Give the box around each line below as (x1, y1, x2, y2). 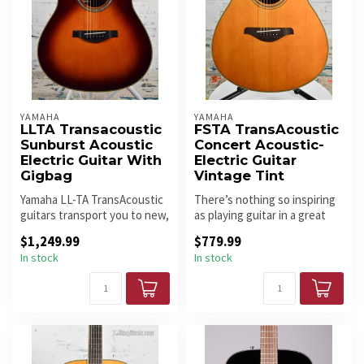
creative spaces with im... (20, 223, 146, 239)
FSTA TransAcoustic (194, 121, 339, 138)
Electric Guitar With (20, 152, 162, 169)
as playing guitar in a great (194, 207, 326, 223)
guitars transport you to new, (20, 207, 169, 223)
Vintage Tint (194, 167, 284, 184)
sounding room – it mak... (194, 223, 318, 239)
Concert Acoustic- (194, 136, 324, 154)
